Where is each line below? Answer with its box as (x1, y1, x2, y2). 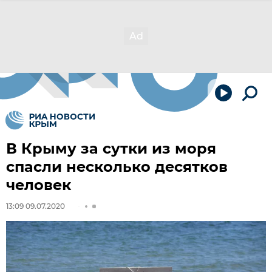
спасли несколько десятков (6, 158, 228, 175)
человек (6, 176, 71, 194)
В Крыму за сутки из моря (6, 140, 216, 157)
